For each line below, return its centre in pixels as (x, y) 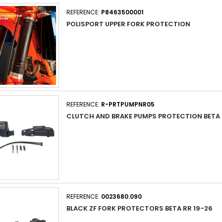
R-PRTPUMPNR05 (128, 104)
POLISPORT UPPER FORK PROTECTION (128, 24)
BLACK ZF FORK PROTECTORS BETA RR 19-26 (139, 208)
